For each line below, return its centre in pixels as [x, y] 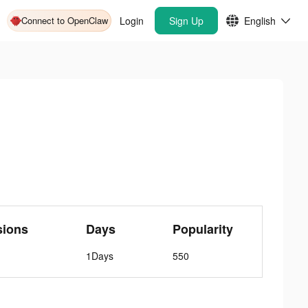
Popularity [203, 229]
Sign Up [186, 21]
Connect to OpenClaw [65, 20]
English [260, 21]
